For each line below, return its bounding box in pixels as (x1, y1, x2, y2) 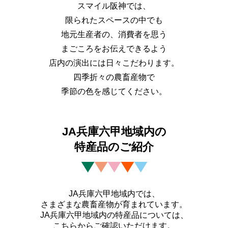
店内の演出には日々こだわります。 (48, 58, 179, 67)
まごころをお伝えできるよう (61, 44, 167, 53)
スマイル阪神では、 (77, 1, 151, 10)
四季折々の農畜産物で (73, 72, 155, 81)
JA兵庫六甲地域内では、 (68, 189, 160, 198)
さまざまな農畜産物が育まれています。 (41, 199, 187, 209)
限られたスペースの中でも (65, 15, 163, 24)
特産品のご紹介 (74, 140, 154, 153)
